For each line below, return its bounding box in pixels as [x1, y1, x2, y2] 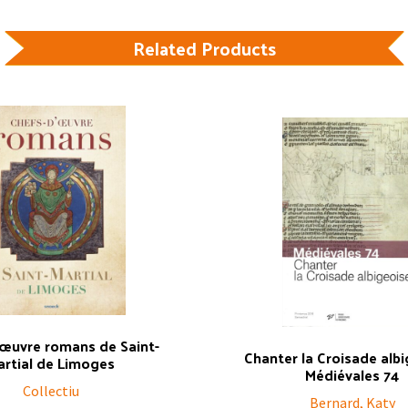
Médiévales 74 [305, 362, 400, 388]
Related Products [132, 32, 276, 65]
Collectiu [22, 382, 79, 400]
